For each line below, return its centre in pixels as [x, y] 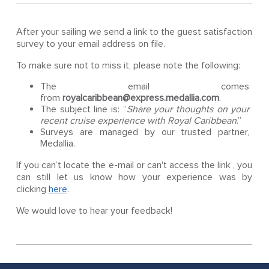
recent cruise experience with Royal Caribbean [138, 121]
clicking [32, 189]
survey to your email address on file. [90, 44]
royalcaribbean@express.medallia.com [141, 98]
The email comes [145, 86]
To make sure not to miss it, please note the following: [128, 65]
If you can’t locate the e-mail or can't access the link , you [134, 165]
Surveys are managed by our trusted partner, [145, 132]
